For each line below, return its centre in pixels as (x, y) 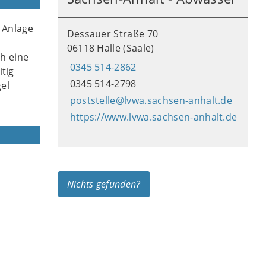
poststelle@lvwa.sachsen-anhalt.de (151, 100)
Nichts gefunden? (104, 184)
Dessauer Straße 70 (113, 34)
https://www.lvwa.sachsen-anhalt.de (153, 117)
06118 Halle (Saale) (110, 48)
